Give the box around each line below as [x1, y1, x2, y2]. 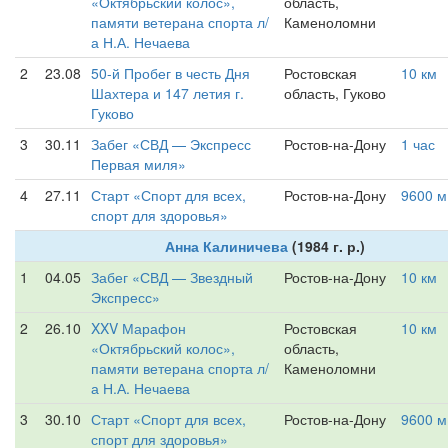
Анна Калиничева [164, 236, 288, 256]
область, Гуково [284, 83, 386, 103]
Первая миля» [91, 154, 186, 174]
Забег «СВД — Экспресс [91, 134, 251, 154]
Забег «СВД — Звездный [91, 267, 253, 287]
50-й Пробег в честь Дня [91, 63, 250, 83]
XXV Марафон [91, 318, 186, 338]
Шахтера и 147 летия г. [91, 83, 244, 103]
